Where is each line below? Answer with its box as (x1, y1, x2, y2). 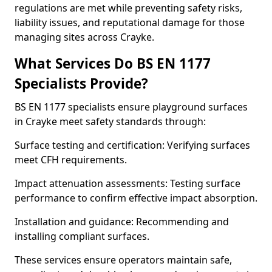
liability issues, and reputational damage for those (15, 16, 245, 29)
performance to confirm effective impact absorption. (15, 191, 257, 205)
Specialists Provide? (15, 74, 148, 93)
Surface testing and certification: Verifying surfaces (15, 138, 250, 152)
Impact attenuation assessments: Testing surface (15, 177, 240, 190)
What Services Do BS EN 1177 (15, 54, 211, 73)
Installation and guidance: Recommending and (15, 215, 229, 228)
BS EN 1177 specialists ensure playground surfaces (15, 100, 248, 114)
